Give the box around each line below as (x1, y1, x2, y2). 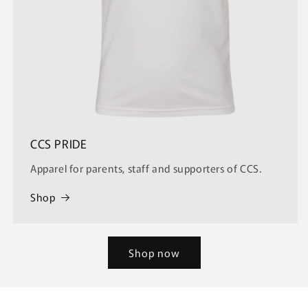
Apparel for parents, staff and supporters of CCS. (30, 161, 262, 175)
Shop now (128, 245, 180, 260)
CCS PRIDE (30, 135, 87, 152)
